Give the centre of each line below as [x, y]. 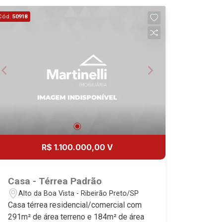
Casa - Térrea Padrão [55, 181]
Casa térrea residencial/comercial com [75, 205]
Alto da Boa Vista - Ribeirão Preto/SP [79, 193]
